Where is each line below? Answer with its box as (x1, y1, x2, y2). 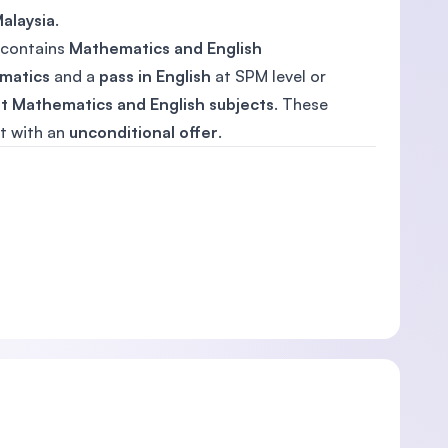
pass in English (99, 66, 211, 86)
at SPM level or (211, 66, 326, 86)
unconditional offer (69, 122, 218, 142)
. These (274, 94, 328, 114)
